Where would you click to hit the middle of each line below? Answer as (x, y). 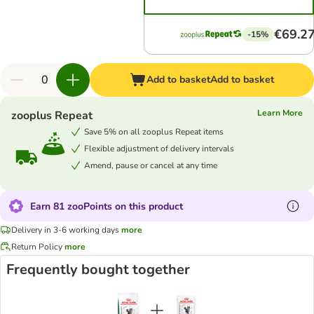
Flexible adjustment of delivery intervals (159, 148)
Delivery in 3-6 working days (65, 230)
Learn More (280, 113)
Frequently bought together (98, 269)
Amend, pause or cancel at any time (151, 165)
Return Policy (37, 246)
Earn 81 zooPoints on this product (107, 206)
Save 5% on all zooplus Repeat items (154, 131)
